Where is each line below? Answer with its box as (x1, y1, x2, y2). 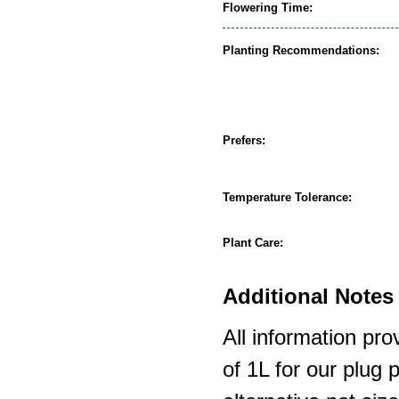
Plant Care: (223, 235, 283, 249)
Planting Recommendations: (223, 43, 379, 57)
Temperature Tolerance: (223, 190, 352, 204)
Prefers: (223, 133, 265, 147)
